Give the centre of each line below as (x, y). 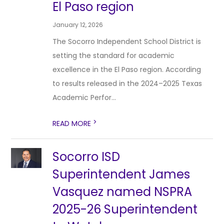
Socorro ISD (86, 157)
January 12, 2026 (78, 25)
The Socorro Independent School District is (127, 41)
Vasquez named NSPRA (122, 192)
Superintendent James (121, 174)
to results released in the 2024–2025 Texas (127, 83)
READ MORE (73, 123)
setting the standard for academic (114, 55)
